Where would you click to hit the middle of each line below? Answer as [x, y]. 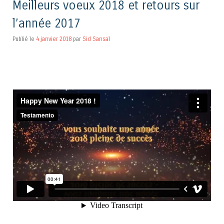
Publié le [24, 39]
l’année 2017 [46, 23]
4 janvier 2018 [54, 39]
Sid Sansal [96, 39]
